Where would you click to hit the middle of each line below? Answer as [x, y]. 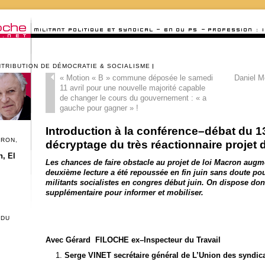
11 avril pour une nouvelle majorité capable [132, 88]
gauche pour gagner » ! [99, 108]
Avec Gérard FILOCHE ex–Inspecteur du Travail [133, 240]
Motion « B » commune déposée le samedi [138, 78]
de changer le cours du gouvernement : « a [133, 98]
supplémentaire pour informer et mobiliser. [124, 192]
